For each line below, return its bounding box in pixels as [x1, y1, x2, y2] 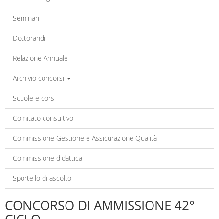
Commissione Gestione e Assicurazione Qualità [13, 133, 157, 143]
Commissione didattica [13, 153, 82, 163]
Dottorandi [13, 33, 45, 43]
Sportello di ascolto [13, 174, 71, 183]
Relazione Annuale [13, 53, 68, 63]
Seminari [13, 13, 39, 22]
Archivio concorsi [13, 73, 66, 83]
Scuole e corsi [13, 93, 56, 103]
